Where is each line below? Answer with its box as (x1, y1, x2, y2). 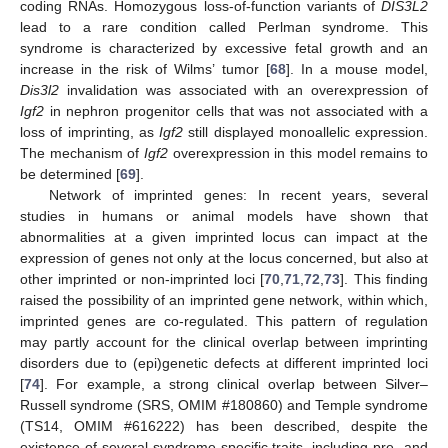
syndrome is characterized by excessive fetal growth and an (20, 40, 428, 57)
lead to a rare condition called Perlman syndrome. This (20, 19, 428, 36)
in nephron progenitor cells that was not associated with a (44, 103, 428, 120)
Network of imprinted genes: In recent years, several (48, 187, 428, 204)
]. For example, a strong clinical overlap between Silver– (40, 376, 428, 393)
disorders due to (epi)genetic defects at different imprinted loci (20, 355, 428, 372)
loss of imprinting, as (20, 124, 159, 141)
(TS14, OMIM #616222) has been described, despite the (20, 418, 428, 435)
